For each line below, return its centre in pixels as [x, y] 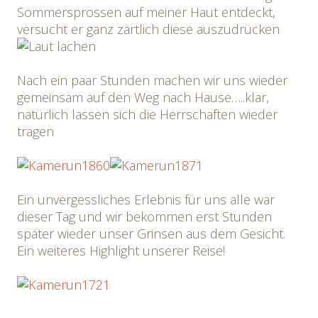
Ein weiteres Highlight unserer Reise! [121, 251]
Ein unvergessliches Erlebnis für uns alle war [146, 199]
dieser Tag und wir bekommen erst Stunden [144, 216]
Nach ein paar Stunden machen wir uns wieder [152, 80]
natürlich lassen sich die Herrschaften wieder [147, 114]
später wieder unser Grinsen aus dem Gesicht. [151, 234]
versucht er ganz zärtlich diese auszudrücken [148, 29]
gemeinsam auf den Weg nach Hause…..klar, [143, 97]
